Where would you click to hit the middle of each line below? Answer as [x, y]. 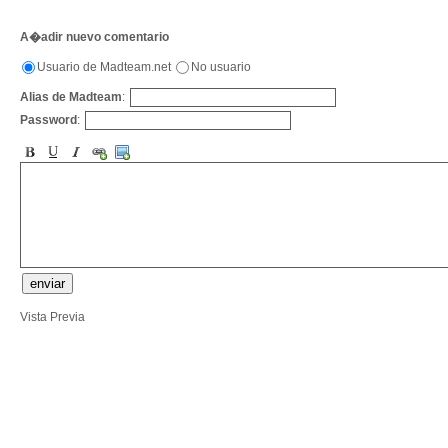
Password [48, 119]
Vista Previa [52, 317]
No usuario [221, 66]
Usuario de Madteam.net [105, 66]
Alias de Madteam [71, 96]
